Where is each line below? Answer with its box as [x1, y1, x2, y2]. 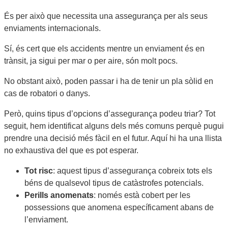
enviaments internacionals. [4, 24, 101, 33]
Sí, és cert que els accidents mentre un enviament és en [4, 44, 205, 53]
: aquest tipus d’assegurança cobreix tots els [53, 166, 212, 176]
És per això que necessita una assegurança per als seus [4, 12, 208, 21]
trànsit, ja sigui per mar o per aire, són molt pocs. [4, 56, 178, 66]
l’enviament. [24, 215, 68, 224]
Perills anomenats [24, 191, 94, 200]
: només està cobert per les [94, 191, 190, 200]
